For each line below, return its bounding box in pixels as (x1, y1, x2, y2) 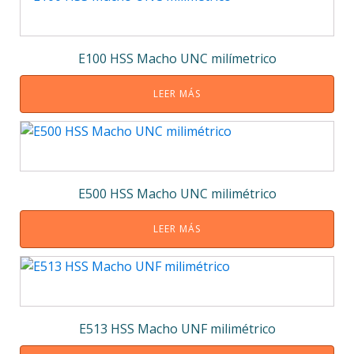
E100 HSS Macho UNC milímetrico (77, 50, 277, 68)
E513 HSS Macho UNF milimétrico (78, 320, 276, 338)
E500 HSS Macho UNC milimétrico (77, 185, 277, 203)
